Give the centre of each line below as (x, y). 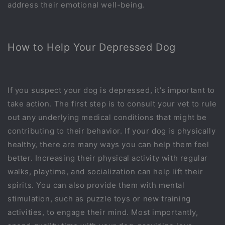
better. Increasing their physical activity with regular (108, 158)
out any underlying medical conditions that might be (107, 117)
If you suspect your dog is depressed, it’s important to (111, 90)
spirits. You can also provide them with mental (96, 185)
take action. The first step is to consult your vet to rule (112, 103)
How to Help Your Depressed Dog (92, 47)
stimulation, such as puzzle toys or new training (99, 198)
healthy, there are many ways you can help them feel (108, 144)
